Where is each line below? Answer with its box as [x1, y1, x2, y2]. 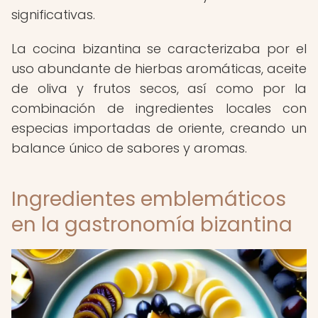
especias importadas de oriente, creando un [11, 119, 307, 137]
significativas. [11, 6, 95, 23]
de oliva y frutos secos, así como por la [11, 79, 307, 97]
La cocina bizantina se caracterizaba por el [11, 40, 307, 57]
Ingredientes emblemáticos [11, 185, 286, 213]
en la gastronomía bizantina [11, 211, 292, 238]
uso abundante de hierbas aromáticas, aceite [11, 60, 307, 77]
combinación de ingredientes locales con [11, 99, 307, 117]
